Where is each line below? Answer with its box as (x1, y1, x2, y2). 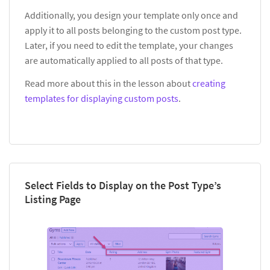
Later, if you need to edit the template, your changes (25, 39, 233, 52)
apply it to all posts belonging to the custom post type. (25, 24, 242, 37)
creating (192, 77, 225, 90)
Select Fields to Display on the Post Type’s (25, 178, 221, 193)
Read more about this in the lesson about (25, 77, 192, 90)
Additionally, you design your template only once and (25, 9, 238, 22)
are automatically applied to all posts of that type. (25, 54, 223, 67)
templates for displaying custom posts (25, 92, 178, 105)
